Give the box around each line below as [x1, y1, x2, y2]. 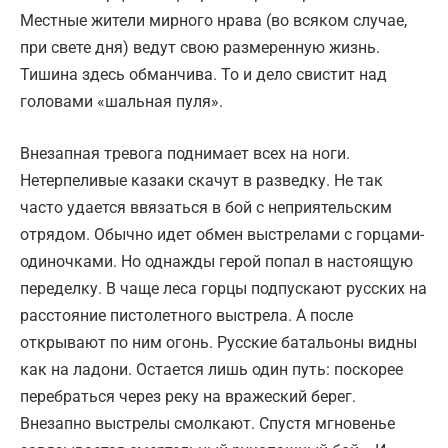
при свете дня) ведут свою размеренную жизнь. [20, 38, 380, 58]
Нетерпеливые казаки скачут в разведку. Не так [20, 171, 383, 191]
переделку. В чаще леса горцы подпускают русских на [20, 279, 427, 299]
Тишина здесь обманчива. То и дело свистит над [20, 65, 387, 85]
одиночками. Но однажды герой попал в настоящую [20, 252, 413, 272]
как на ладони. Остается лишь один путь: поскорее [20, 360, 403, 380]
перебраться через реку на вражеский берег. [20, 387, 356, 407]
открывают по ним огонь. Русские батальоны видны [20, 333, 417, 353]
